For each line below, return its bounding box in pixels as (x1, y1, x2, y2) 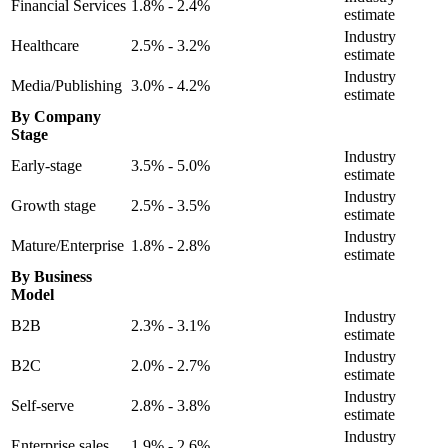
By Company (11, 107, 101, 125)
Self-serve (11, 396, 74, 414)
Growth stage (11, 196, 96, 214)
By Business (11, 267, 92, 285)
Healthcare (11, 36, 79, 54)
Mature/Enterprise (11, 236, 124, 254)
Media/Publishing (11, 76, 122, 94)
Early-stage (11, 156, 82, 174)
